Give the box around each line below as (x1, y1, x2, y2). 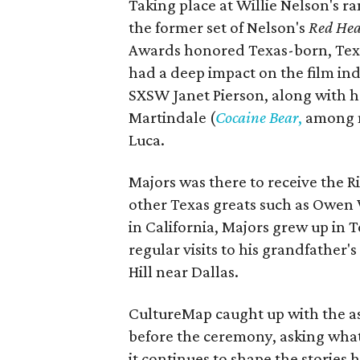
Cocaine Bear (215, 108, 298, 127)
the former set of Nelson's (129, 18, 309, 37)
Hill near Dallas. (129, 262, 239, 281)
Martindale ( (129, 108, 215, 127)
